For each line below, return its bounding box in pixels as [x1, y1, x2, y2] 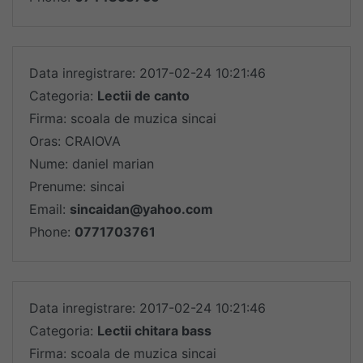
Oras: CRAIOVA [29, 133, 121, 149]
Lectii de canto [97, 88, 190, 104]
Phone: [29, 224, 75, 240]
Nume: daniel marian [29, 156, 154, 172]
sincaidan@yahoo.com [70, 201, 213, 217]
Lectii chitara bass [97, 322, 211, 339]
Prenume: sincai [29, 178, 125, 194]
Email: [29, 201, 70, 217]
